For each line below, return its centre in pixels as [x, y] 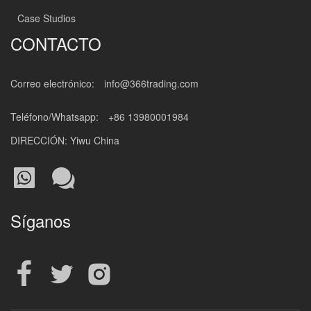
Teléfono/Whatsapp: [56, 117]
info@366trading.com [151, 83]
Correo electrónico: [54, 83]
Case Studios [47, 18]
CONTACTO [56, 43]
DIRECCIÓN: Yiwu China [65, 140]
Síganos [41, 220]
